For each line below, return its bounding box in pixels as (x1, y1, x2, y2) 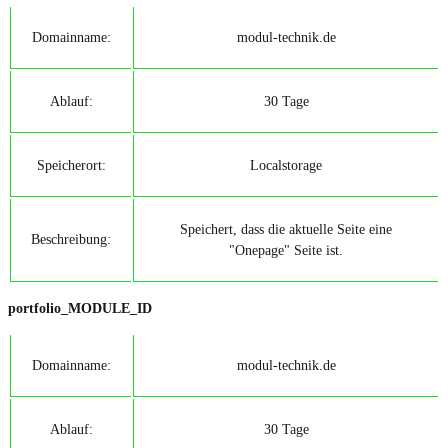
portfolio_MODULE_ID (8, 300, 152, 317)
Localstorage (250, 156, 322, 173)
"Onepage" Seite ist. (229, 241, 343, 258)
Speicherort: (36, 156, 106, 173)
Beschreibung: (31, 230, 111, 247)
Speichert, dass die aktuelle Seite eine (180, 220, 392, 237)
